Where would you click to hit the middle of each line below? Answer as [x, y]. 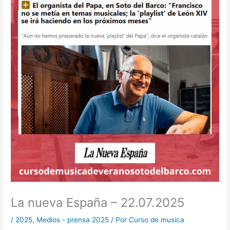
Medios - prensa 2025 [73, 219]
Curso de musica [157, 219]
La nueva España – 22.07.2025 [98, 202]
